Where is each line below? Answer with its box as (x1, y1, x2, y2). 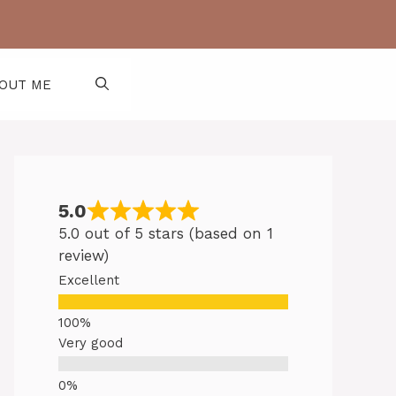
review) (58, 246, 109, 264)
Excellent (58, 272, 119, 288)
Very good (58, 334, 123, 351)
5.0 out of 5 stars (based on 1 (58, 224, 273, 242)
